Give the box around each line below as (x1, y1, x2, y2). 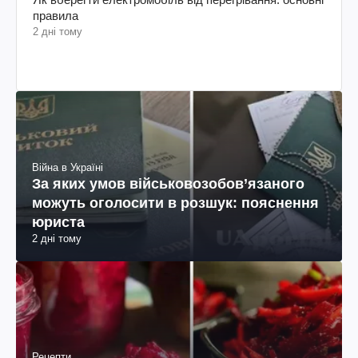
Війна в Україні (32, 161, 103, 174)
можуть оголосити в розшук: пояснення (32, 195, 319, 212)
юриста (32, 214, 85, 231)
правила (33, 8, 78, 22)
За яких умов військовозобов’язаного (32, 176, 304, 193)
